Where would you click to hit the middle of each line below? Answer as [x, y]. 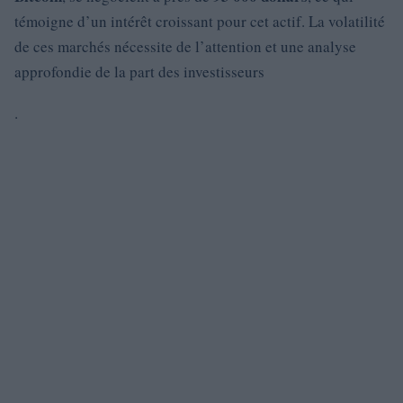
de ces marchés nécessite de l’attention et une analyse [185, 46]
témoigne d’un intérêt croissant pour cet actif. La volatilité [200, 21]
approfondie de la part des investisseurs [139, 72]
